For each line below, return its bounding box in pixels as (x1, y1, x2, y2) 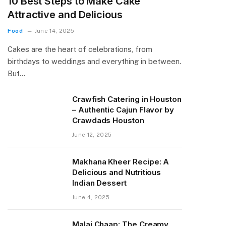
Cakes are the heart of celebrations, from (8, 44, 152, 53)
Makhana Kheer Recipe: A (72, 156, 169, 166)
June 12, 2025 (72, 131, 112, 138)
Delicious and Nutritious (72, 167, 161, 177)
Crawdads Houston (72, 115, 144, 125)
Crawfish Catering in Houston (72, 94, 182, 104)
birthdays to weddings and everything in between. (8, 56, 181, 66)
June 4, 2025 (72, 194, 109, 200)
